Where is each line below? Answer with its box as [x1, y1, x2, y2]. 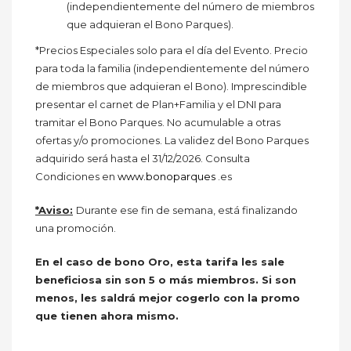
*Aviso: [35, 204, 73, 217]
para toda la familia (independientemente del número [35, 62, 309, 75]
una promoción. [35, 222, 116, 235]
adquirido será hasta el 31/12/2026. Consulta [35, 152, 250, 165]
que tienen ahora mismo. [35, 309, 179, 323]
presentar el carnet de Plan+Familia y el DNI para [35, 98, 281, 111]
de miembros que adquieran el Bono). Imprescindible [35, 80, 307, 93]
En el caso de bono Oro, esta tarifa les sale [35, 255, 284, 269]
